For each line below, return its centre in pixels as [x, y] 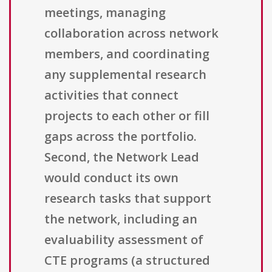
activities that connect [111, 95]
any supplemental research [125, 75]
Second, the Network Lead [122, 157]
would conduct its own [111, 178]
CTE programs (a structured [127, 260]
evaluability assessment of [124, 240]
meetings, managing [105, 13]
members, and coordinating [127, 54]
